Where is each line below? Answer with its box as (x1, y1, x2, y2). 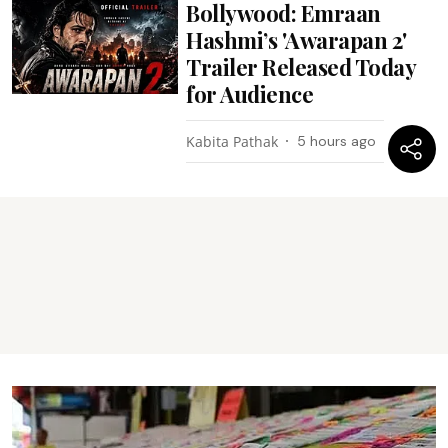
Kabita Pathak (186, 132, 279, 151)
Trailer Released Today (186, 52, 416, 82)
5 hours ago (297, 132, 377, 150)
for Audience (186, 79, 314, 109)
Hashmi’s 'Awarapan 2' (186, 25, 407, 55)
